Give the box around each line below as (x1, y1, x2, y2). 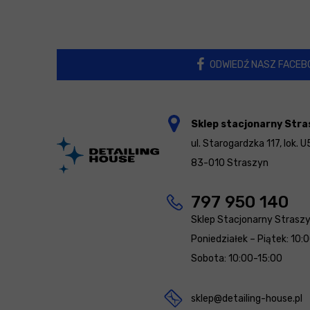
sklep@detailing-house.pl (190, 293, 302, 305)
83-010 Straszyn (190, 157, 268, 170)
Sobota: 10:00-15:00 (190, 253, 282, 265)
